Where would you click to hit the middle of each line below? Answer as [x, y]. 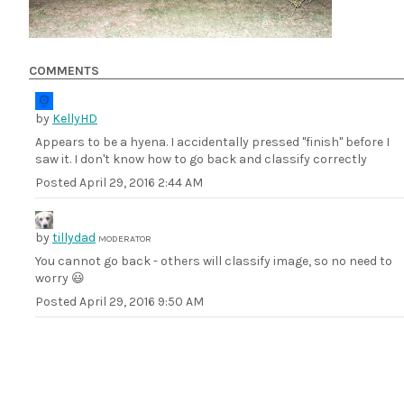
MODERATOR [125, 239]
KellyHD [75, 119]
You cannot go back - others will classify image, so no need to [214, 262]
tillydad [74, 238]
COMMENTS [64, 71]
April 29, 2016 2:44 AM [141, 183]
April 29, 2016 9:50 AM [142, 302]
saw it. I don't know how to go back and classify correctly [201, 160]
